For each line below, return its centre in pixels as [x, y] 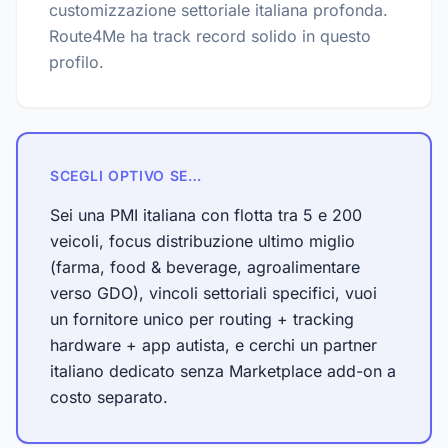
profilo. [76, 62]
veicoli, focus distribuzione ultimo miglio [202, 241]
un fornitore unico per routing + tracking [202, 319]
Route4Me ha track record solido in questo [210, 36]
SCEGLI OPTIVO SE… [126, 175]
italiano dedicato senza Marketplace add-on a [223, 371]
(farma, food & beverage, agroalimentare [205, 267]
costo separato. [109, 397]
